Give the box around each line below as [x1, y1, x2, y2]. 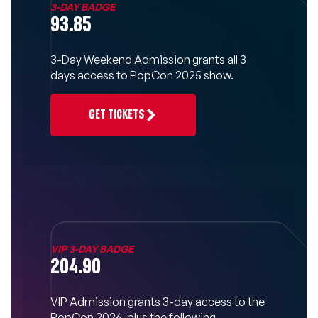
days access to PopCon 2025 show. [50, 67, 234, 82]
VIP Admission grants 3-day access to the [50, 294, 265, 309]
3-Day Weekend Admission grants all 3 [50, 52, 246, 67]
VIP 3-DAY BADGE [50, 242, 133, 255]
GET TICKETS [89, 108, 145, 121]
